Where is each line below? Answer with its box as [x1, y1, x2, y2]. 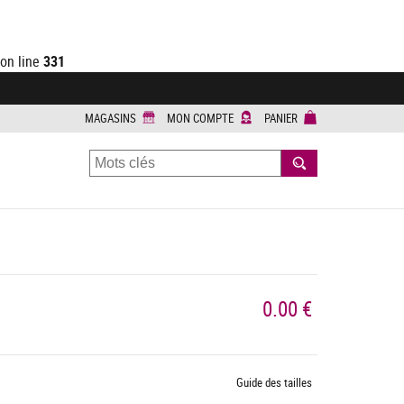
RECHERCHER [290, 156, 372, 176]
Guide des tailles [236, 373, 312, 390]
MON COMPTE [167, 110, 234, 126]
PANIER [264, 110, 298, 126]
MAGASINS [85, 110, 136, 126]
